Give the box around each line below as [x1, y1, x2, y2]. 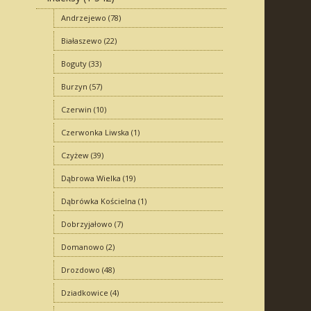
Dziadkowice [60, 287, 108, 298]
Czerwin [60, 104, 92, 115]
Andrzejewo [60, 12, 106, 23]
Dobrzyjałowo [60, 219, 112, 229]
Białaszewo [60, 35, 102, 46]
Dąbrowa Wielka [60, 173, 121, 183]
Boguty [60, 58, 87, 69]
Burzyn [60, 81, 87, 92]
